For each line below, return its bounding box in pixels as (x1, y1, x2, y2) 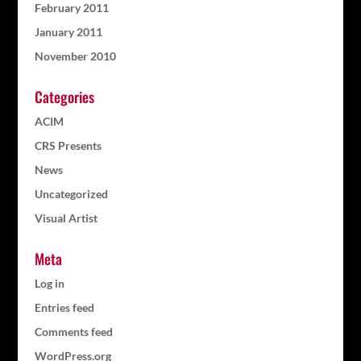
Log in (34, 276, 64, 290)
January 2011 (34, 25, 102, 39)
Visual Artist (34, 211, 98, 225)
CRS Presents (34, 139, 102, 152)
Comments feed (34, 325, 113, 338)
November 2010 (34, 49, 116, 63)
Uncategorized (34, 187, 108, 201)
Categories (34, 86, 94, 107)
